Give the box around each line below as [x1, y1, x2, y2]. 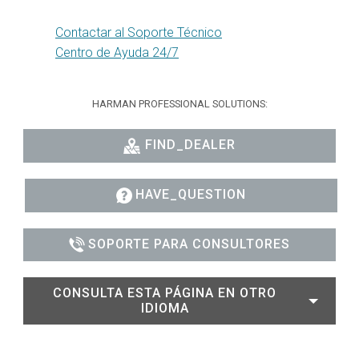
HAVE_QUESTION [135, 186, 246, 202]
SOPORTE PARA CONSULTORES [88, 236, 290, 252]
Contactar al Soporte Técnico [55, 25, 222, 40]
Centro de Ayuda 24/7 [55, 45, 179, 60]
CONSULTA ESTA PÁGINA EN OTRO [53, 285, 276, 301]
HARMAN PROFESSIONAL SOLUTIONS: [91, 98, 268, 110]
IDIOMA [140, 301, 189, 317]
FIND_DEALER [144, 137, 236, 152]
